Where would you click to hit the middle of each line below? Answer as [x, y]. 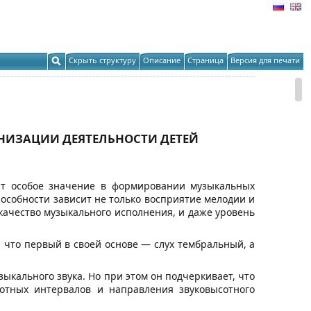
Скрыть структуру [102, 60]
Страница [205, 60]
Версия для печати [265, 60]
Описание [162, 60]
